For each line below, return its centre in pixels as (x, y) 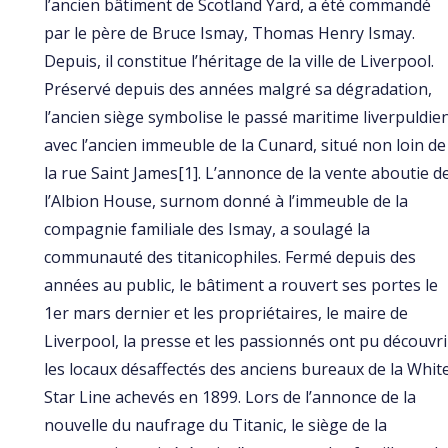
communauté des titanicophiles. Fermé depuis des (229, 257)
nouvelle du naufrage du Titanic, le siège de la (215, 425)
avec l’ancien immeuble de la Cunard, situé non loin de (244, 145)
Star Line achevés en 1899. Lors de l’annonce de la (229, 397)
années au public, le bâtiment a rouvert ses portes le (240, 285)
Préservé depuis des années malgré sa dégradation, (237, 89)
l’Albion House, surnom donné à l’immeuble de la (225, 201)
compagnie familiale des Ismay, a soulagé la (206, 229)
